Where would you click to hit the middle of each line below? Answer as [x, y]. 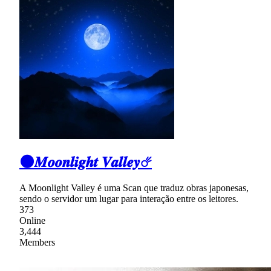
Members [37, 242]
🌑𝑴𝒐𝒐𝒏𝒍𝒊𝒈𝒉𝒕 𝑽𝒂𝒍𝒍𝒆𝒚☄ [86, 162]
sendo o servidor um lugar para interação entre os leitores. [129, 198]
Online [32, 220]
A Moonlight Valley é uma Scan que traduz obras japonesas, [134, 188]
